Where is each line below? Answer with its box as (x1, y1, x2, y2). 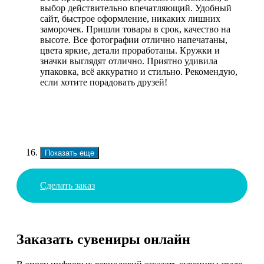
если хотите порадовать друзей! (40, 77, 167, 87)
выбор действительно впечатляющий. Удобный (40, 2, 232, 13)
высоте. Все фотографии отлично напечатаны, (40, 34, 227, 45)
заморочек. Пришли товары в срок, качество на (40, 24, 230, 34)
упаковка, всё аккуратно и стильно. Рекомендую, (40, 66, 237, 77)
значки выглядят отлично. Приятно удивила (40, 55, 217, 66)
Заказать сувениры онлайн (16, 232, 190, 247)
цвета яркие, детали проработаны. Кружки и (40, 45, 220, 55)
